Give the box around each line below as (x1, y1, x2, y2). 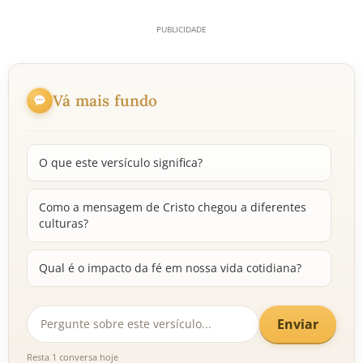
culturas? (39, 216, 88, 231)
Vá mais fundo (53, 90, 158, 110)
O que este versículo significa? (39, 155, 203, 170)
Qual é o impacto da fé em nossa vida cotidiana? (39, 260, 301, 275)
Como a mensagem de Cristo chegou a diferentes (39, 199, 306, 215)
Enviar (277, 314, 318, 333)
